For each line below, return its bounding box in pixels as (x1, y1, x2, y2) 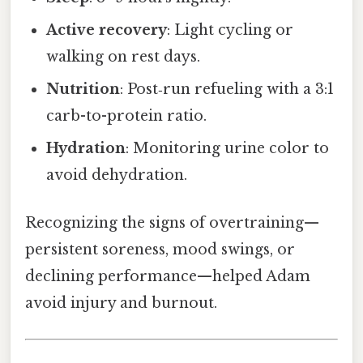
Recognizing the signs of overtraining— (25, 214, 319, 233)
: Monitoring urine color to (126, 139, 330, 158)
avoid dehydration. (46, 166, 188, 185)
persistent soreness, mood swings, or (25, 241, 295, 259)
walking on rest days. (46, 48, 201, 66)
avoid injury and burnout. (25, 294, 217, 313)
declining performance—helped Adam (25, 267, 310, 286)
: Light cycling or (167, 21, 294, 40)
